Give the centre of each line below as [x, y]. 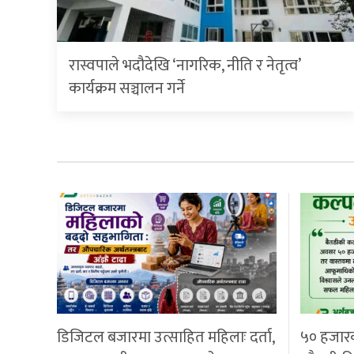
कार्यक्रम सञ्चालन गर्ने [127, 89]
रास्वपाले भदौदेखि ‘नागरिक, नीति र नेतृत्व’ [185, 66]
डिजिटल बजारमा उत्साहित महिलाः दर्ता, [166, 337]
